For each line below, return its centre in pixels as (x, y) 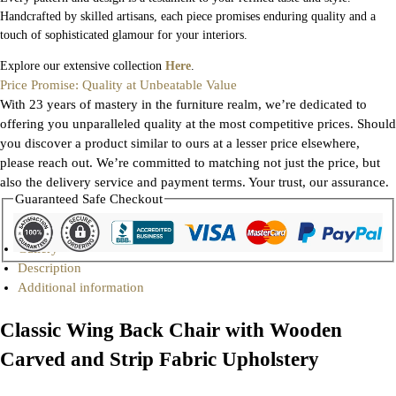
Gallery (38, 248)
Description (49, 267)
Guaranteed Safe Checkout (89, 199)
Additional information (81, 287)
